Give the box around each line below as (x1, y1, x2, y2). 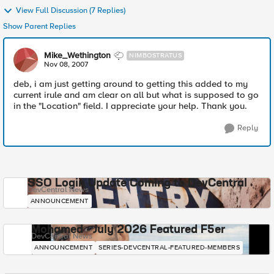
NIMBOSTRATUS (129, 51, 182, 59)
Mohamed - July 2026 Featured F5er (31, 224, 225, 235)
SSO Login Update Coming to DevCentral (27, 178, 247, 189)
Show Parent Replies (3, 21, 76, 31)
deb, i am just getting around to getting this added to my (13, 78, 248, 89)
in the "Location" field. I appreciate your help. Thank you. (13, 100, 247, 111)
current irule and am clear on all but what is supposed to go (13, 89, 259, 100)
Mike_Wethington (44, 50, 111, 61)
